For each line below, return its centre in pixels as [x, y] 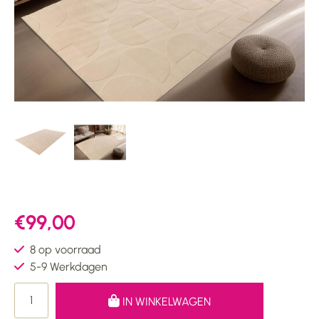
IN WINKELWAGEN [165, 301]
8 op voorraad [66, 249]
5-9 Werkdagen [69, 266]
